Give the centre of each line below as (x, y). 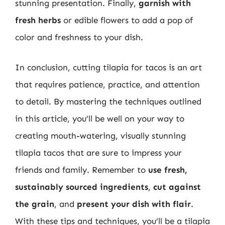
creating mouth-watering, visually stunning (100, 135)
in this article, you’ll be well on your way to (100, 118)
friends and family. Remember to (82, 170)
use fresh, (168, 170)
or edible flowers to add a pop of (127, 20)
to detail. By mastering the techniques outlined (108, 101)
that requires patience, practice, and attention (107, 84)
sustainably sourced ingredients (82, 187)
